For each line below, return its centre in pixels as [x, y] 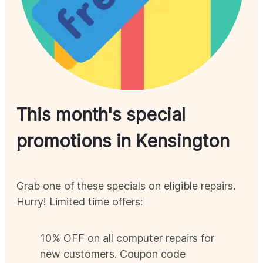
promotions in [76, 141]
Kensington [183, 141]
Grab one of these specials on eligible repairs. [126, 186]
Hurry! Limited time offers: [80, 202]
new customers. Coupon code [113, 254]
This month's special [101, 115]
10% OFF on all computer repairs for [127, 238]
